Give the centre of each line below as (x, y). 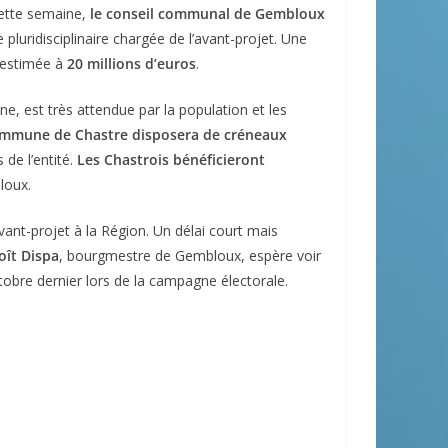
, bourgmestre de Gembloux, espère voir (190, 255)
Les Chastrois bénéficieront (171, 159)
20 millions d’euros (131, 63)
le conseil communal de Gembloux (207, 13)
